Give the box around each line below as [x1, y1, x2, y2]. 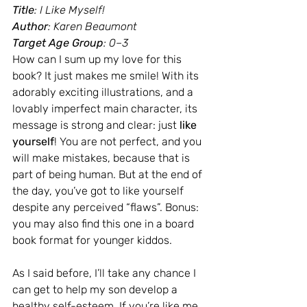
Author [12, 20, 48, 34]
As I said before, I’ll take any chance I [12, 267, 199, 280]
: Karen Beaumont [48, 20, 137, 34]
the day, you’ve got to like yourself [12, 184, 186, 198]
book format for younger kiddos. [12, 234, 172, 247]
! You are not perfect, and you [54, 135, 204, 149]
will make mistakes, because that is [12, 151, 193, 165]
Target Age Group [12, 36, 103, 50]
